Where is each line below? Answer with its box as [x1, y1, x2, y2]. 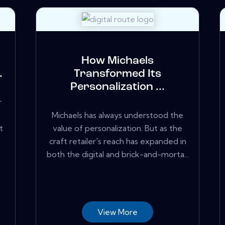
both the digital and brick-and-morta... [46, 149, 189, 159]
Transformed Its [74, 68, 161, 80]
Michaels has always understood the [52, 109, 183, 120]
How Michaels [81, 55, 154, 67]
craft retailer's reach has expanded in [49, 136, 186, 146]
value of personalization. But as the [53, 123, 182, 133]
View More [97, 206, 138, 217]
